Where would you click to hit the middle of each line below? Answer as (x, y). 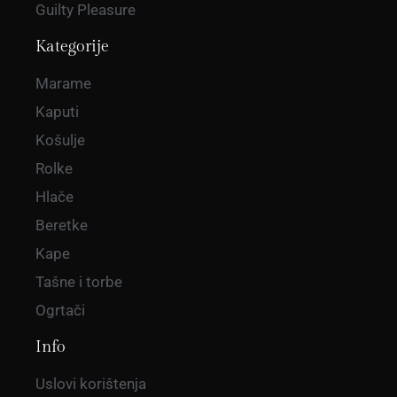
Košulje (60, 140)
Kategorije (72, 47)
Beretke (62, 226)
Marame (63, 84)
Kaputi (57, 112)
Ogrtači (60, 311)
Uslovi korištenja (91, 384)
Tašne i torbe (79, 282)
